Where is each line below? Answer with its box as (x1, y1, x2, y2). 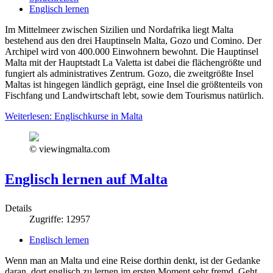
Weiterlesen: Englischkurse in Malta (5, 110, 143, 121)
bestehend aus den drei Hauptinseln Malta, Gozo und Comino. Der (5, 35, 261, 46)
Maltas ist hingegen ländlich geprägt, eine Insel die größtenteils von (5, 79, 263, 90)
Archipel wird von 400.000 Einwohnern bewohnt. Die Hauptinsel (5, 46, 258, 57)
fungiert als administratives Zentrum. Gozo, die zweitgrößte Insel (5, 68, 253, 79)
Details (5, 203, 32, 214)
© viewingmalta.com (29, 143, 110, 154)
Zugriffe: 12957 (29, 214, 90, 225)
